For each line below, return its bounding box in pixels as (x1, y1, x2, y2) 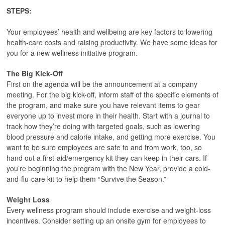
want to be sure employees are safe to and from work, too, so (7, 142, 202, 152)
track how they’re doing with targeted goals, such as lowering (7, 121, 200, 131)
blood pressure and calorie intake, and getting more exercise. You (7, 132, 215, 142)
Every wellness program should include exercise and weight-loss (7, 205, 211, 215)
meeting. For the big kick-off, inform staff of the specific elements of (7, 89, 218, 99)
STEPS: (7, 6, 32, 16)
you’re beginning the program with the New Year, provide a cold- (7, 163, 210, 173)
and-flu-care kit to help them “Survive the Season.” (7, 174, 166, 184)
